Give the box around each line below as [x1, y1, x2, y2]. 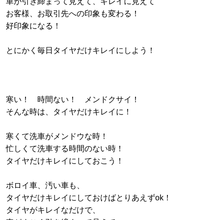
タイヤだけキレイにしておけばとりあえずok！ [6, 193, 171, 202]
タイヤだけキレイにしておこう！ [6, 157, 124, 165]
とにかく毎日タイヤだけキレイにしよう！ [6, 46, 155, 55]
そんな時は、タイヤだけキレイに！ [6, 108, 132, 116]
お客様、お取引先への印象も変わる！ [6, 9, 139, 18]
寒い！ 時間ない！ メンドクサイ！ [6, 95, 139, 104]
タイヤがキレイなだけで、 [6, 206, 100, 215]
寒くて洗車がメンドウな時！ [6, 132, 108, 141]
